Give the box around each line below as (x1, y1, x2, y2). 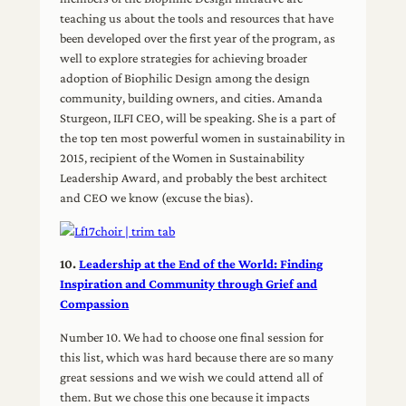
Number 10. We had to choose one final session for (60, 329, 324, 344)
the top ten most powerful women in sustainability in (60, 130, 346, 146)
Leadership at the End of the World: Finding (79, 256, 324, 272)
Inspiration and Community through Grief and (60, 276, 318, 292)
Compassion (60, 296, 130, 312)
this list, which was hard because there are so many (60, 349, 334, 364)
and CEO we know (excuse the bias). (60, 190, 254, 206)
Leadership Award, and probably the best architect (60, 170, 328, 186)
